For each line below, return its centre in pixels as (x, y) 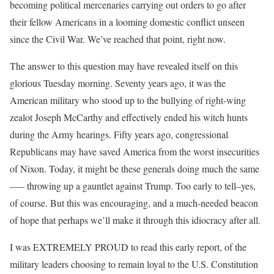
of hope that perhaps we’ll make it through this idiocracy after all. (135, 220)
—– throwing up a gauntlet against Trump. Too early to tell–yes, (133, 186)
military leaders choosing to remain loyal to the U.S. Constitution (134, 264)
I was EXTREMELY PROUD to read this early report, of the (128, 247)
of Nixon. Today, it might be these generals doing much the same (135, 168)
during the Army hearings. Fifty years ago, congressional (119, 134)
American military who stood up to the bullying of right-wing (128, 100)
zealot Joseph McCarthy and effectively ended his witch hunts (129, 117)
